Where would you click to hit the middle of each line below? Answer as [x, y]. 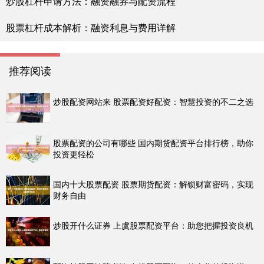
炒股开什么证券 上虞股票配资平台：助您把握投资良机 [153, 225]
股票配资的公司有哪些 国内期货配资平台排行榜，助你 [153, 143]
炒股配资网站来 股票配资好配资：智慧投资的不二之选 [153, 102]
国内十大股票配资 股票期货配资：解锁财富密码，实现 [153, 184]
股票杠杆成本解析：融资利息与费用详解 [91, 28]
